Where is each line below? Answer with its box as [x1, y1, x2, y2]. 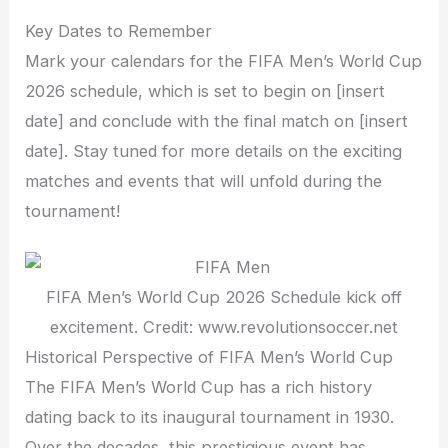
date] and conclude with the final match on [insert [25, 110, 409, 131]
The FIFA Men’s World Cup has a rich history [25, 377, 373, 398]
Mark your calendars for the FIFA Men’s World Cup [25, 50, 423, 71]
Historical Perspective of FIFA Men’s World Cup [25, 347, 394, 368]
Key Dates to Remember [25, 20, 213, 41]
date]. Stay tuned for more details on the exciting [25, 140, 403, 161]
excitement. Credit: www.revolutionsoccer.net [50, 317, 398, 338]
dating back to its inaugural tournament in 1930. [25, 407, 395, 428]
